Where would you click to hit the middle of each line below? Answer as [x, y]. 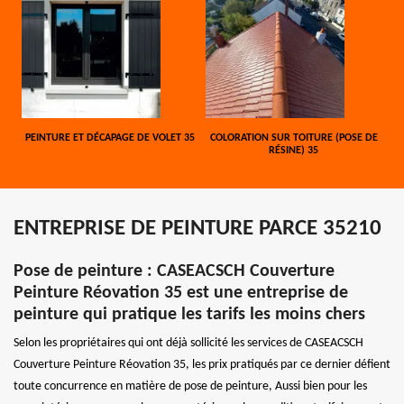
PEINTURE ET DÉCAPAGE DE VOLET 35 [110, 138]
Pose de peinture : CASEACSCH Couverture [174, 271]
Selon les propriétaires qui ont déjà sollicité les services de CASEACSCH [188, 343]
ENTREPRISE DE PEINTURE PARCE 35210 [197, 228]
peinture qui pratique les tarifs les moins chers [189, 314]
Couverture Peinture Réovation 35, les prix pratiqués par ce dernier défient [202, 364]
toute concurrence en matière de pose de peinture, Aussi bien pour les [190, 386]
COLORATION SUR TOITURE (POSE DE [294, 138]
